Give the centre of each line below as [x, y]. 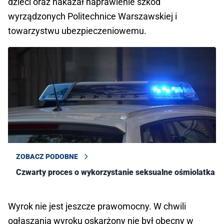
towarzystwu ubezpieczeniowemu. [77, 31]
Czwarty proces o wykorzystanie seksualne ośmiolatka [115, 172]
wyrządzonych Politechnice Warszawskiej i [92, 16]
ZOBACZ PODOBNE [47, 157]
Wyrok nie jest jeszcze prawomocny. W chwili [97, 206]
